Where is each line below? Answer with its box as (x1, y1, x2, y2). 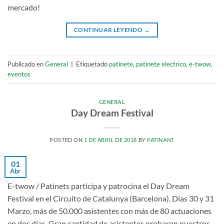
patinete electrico (136, 60, 186, 68)
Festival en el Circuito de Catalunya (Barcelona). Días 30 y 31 (7, 193, 214, 203)
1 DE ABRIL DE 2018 (83, 136, 137, 143)
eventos (7, 70, 30, 78)
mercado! (7, 2, 40, 12)
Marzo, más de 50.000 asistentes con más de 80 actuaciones (7, 206, 211, 216)
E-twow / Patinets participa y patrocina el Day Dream (7, 181, 189, 191)
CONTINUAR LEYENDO (74, 25, 144, 33)
